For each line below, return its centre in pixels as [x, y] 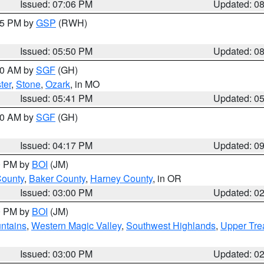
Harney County [121, 178]
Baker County [57, 178]
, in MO [85, 84]
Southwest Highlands [171, 225]
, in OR [167, 178]
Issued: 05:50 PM [57, 51]
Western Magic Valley [76, 225]
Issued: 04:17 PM [57, 145]
